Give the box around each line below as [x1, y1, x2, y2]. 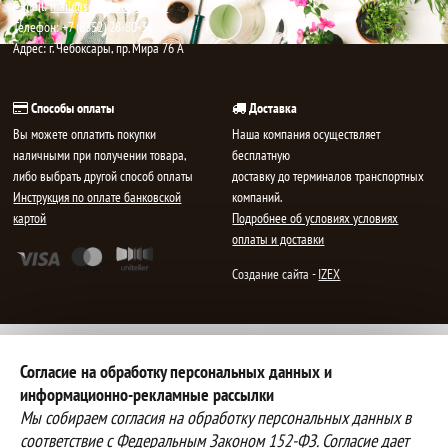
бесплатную [232, 145, 291, 164]
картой [13, 208, 47, 227]
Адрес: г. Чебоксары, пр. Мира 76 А [13, 38, 185, 57]
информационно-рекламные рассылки [20, 383, 274, 406]
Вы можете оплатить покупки [13, 124, 157, 143]
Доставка [246, 98, 298, 117]
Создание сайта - [232, 264, 319, 283]
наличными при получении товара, [13, 145, 188, 164]
